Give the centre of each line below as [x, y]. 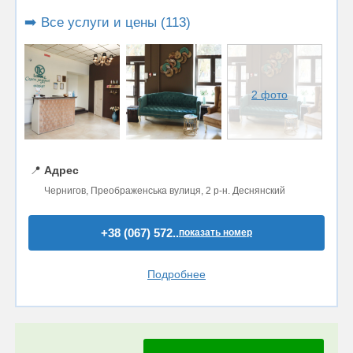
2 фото [270, 95]
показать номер [216, 232]
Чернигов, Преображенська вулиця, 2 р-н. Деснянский [165, 190]
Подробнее [176, 274]
